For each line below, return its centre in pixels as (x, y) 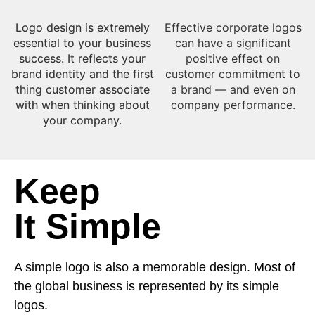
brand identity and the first (82, 73)
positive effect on (233, 58)
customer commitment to (233, 73)
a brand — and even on (233, 89)
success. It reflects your (82, 58)
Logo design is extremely (82, 27)
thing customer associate (82, 89)
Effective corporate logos (233, 27)
